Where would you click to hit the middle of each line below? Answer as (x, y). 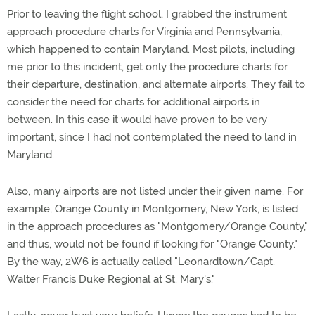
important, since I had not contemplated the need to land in (152, 137)
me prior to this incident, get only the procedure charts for (147, 67)
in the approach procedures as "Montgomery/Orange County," (157, 226)
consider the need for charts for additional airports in (134, 102)
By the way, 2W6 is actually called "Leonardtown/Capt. (141, 262)
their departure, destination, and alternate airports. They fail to (156, 84)
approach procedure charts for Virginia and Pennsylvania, (144, 32)
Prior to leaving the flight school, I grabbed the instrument (147, 14)
